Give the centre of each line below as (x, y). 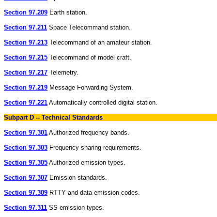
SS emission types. (76, 208)
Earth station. (67, 12)
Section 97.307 (26, 178)
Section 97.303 (26, 147)
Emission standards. (77, 178)
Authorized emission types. (86, 163)
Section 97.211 (25, 27)
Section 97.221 (26, 102)
